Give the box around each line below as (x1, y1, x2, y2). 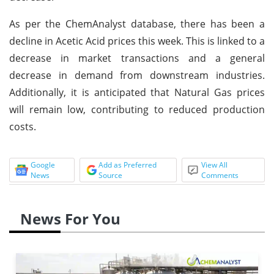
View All (201, 159, 228, 170)
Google (31, 159, 55, 170)
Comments (201, 169, 239, 180)
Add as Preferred (98, 159, 157, 170)
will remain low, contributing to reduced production (9, 102, 265, 116)
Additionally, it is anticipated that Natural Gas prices (9, 85, 265, 99)
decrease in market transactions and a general (9, 51, 265, 65)
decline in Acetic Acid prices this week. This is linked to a (9, 34, 265, 48)
